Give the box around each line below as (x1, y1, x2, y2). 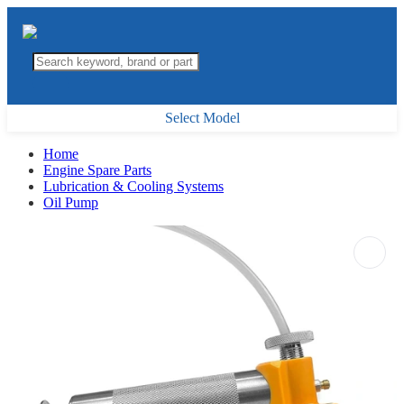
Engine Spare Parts (43, 162, 151, 178)
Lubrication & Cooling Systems (43, 179, 224, 194)
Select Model (164, 110, 240, 125)
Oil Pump (43, 195, 98, 210)
